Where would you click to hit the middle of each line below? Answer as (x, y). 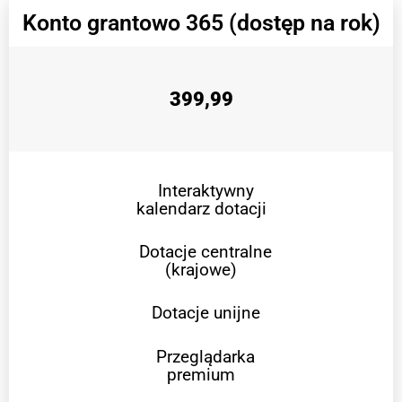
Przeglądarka (205, 356)
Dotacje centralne (205, 251)
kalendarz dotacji (201, 208)
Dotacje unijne (205, 312)
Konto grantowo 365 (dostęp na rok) (201, 22)
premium (201, 374)
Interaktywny (205, 190)
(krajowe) (201, 269)
